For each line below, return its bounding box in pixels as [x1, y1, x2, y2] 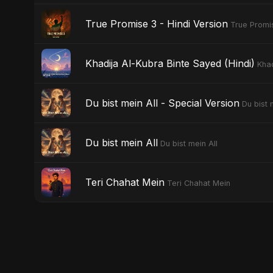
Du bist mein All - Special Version [85, 96, 239, 109]
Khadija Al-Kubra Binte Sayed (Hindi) [85, 57, 255, 69]
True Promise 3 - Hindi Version [85, 17, 228, 30]
